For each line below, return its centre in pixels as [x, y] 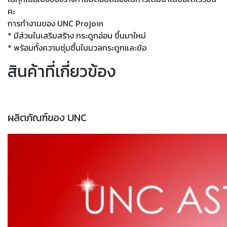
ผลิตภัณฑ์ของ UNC [47, 118]
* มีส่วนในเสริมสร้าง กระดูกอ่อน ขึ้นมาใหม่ [77, 35]
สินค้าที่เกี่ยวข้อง [62, 71]
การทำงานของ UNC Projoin [55, 23]
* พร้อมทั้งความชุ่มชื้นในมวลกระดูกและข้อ [77, 48]
